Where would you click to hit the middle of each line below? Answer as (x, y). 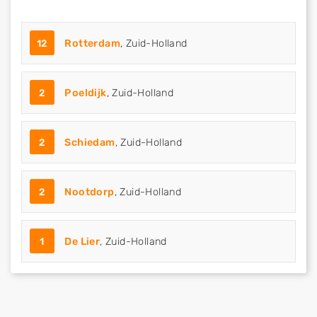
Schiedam (90, 143)
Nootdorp (90, 192)
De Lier (82, 242)
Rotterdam (93, 44)
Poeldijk (86, 93)
